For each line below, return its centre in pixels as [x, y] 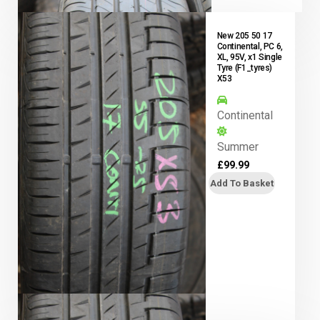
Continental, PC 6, [250, 47]
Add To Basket [241, 183]
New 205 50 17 [244, 36]
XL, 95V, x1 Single [250, 57]
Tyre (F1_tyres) [245, 68]
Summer [237, 147]
